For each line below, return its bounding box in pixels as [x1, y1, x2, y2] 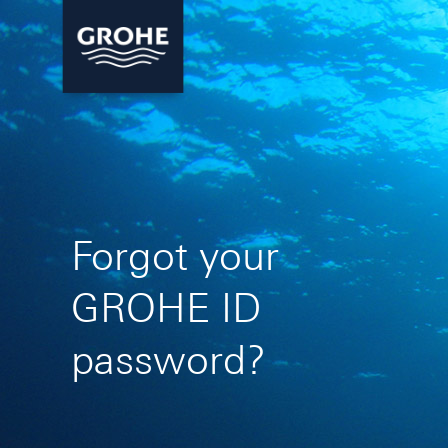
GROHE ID [70, 285, 261, 331]
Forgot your [70, 233, 279, 279]
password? [70, 337, 265, 383]
